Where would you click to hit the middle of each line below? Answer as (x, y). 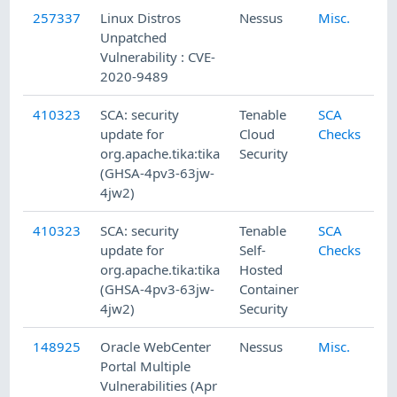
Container (269, 289)
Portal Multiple (146, 366)
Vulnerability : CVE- (158, 57)
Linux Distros (141, 18)
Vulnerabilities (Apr (159, 386)
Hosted (261, 270)
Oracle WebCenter (156, 347)
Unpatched (134, 38)
